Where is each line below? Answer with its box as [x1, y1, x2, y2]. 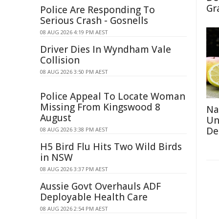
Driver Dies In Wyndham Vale [40, 43, 171, 56]
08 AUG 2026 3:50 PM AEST [40, 68, 108, 75]
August [40, 111, 71, 124]
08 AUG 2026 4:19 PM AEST [40, 28, 108, 36]
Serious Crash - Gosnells [40, 14, 148, 27]
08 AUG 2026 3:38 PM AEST [40, 126, 108, 133]
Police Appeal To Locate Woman [40, 90, 185, 103]
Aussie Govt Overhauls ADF [40, 180, 161, 193]
